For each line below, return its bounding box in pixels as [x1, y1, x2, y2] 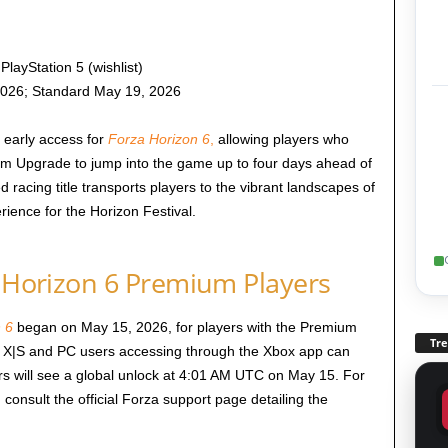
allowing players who [213, 130, 349, 147]
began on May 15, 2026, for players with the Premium [12, 319, 357, 336]
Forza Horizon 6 [107, 130, 210, 147]
